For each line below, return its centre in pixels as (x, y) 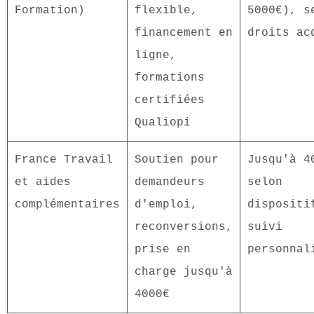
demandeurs (170, 183)
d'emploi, (166, 205)
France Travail (64, 160)
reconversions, (184, 227)
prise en (163, 250)
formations (170, 78)
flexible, (166, 11)
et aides (43, 183)
